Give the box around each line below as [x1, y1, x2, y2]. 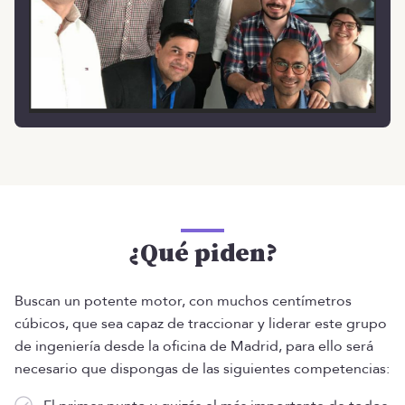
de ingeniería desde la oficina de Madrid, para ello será [14, 335, 373, 356]
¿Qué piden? [127, 237, 278, 269]
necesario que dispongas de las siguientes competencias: [14, 358, 390, 379]
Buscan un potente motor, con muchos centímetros [14, 290, 352, 311]
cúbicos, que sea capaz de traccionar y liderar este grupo [14, 313, 387, 334]
